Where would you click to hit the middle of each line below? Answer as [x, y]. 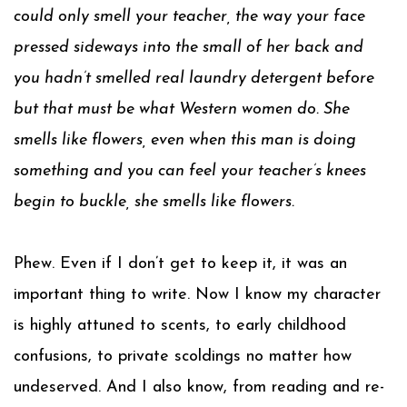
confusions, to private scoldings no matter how [183, 357]
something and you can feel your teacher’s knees [190, 171]
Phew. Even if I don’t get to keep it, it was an [180, 264]
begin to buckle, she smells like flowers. [154, 202]
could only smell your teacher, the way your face [189, 17]
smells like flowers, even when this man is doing [185, 140]
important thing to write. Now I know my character [197, 295]
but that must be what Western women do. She [182, 109]
